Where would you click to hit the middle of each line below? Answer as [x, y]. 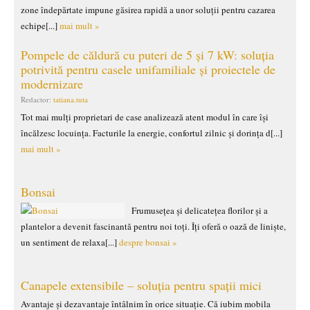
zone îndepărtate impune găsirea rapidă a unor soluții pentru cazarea [148, 10]
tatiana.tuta [71, 99]
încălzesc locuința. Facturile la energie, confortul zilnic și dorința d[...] [152, 133]
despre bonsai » [148, 242]
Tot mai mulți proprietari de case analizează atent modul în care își [145, 117]
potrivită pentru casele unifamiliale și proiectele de [148, 69]
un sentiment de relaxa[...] [70, 242]
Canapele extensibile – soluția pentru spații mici [141, 285]
